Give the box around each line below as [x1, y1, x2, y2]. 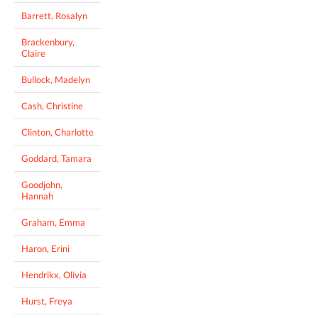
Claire [21, 47, 45, 59]
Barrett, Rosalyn [21, 9, 87, 21]
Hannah [21, 190, 53, 202]
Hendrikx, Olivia [21, 268, 87, 280]
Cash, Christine [21, 99, 83, 111]
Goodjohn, [21, 178, 62, 190]
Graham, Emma [21, 216, 85, 228]
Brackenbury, [21, 35, 75, 48]
